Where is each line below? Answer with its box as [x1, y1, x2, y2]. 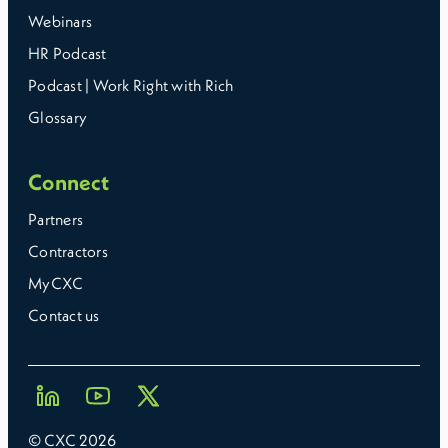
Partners [28, 209, 83, 229]
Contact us [28, 305, 100, 325]
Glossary [28, 107, 87, 127]
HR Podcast [28, 43, 107, 63]
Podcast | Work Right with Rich [28, 75, 234, 95]
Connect [28, 168, 109, 196]
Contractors [28, 241, 108, 261]
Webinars [28, 11, 92, 31]
